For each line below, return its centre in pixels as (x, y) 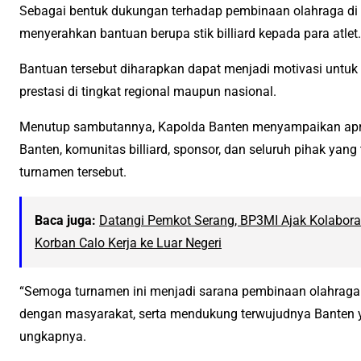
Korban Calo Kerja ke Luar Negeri (128, 243)
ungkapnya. (53, 337)
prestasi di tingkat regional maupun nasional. (148, 92)
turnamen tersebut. (73, 172)
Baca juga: (65, 221)
